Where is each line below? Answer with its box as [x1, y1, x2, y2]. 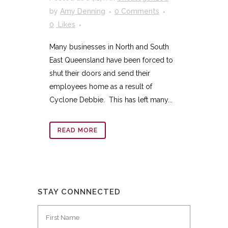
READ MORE [58, 126, 98, 134]
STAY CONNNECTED [38, 187, 121, 196]
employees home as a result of [49, 82, 152, 91]
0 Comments [115, 7, 159, 15]
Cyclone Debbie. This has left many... [49, 95, 173, 104]
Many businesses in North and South [49, 42, 169, 51]
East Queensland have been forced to [49, 55, 173, 64]
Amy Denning [60, 7, 105, 15]
